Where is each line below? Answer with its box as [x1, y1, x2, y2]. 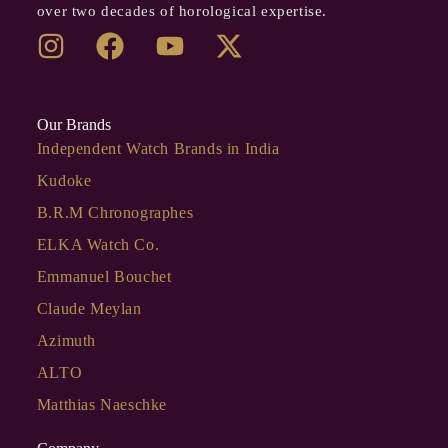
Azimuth [36, 331, 97, 349]
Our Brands [36, 115, 111, 133]
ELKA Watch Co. [36, 235, 160, 253]
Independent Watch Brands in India [36, 139, 280, 157]
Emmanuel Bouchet [36, 267, 172, 285]
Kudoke [36, 171, 92, 189]
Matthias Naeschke [36, 395, 168, 413]
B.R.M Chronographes [36, 203, 194, 221]
